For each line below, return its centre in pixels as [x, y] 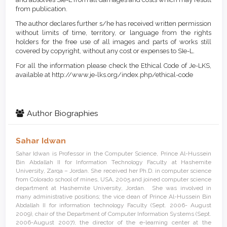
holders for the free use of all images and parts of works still [113, 42]
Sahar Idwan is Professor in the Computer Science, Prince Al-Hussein [113, 153]
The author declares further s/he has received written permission [113, 23]
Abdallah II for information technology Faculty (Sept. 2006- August [113, 205]
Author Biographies [63, 113]
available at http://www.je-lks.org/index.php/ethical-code [104, 74]
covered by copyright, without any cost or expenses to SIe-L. [105, 51]
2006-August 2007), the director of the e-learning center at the [113, 222]
